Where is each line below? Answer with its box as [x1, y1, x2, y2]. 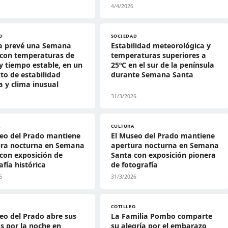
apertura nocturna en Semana [110, 140, 219, 150]
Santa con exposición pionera [110, 150, 216, 160]
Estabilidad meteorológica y [110, 41, 211, 50]
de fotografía [110, 160, 158, 169]
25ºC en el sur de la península [110, 60, 214, 70]
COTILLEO [110, 203, 136, 210]
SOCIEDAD [110, 33, 137, 39]
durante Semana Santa [110, 70, 193, 79]
